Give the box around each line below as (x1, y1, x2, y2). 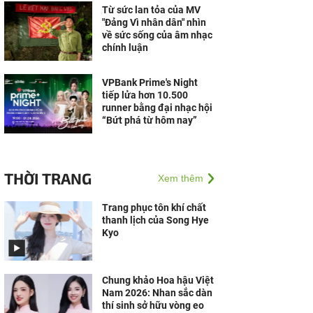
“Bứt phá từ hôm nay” (102, 115, 197, 126)
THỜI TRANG (4, 169, 92, 187)
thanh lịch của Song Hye (102, 214, 209, 226)
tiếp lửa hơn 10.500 (102, 89, 188, 101)
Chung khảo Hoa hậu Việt (102, 275, 214, 286)
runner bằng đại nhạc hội (102, 102, 212, 113)
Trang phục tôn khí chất (102, 202, 206, 213)
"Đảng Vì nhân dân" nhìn (102, 17, 206, 28)
